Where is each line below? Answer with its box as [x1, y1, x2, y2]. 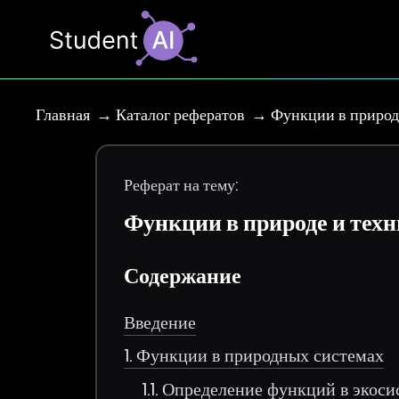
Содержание [124, 260, 242, 290]
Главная [36, 103, 90, 126]
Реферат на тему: [124, 174, 239, 196]
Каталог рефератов [116, 103, 245, 126]
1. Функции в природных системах [124, 342, 385, 368]
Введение [124, 309, 197, 335]
